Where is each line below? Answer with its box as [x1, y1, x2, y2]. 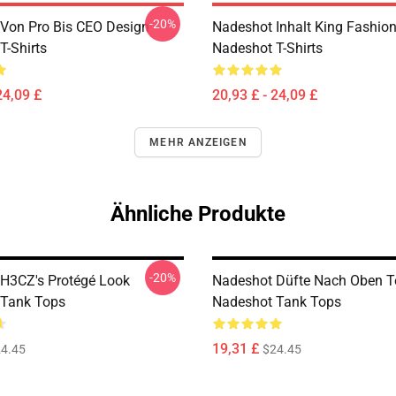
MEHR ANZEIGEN [149, 136, 247, 148]
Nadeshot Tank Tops [212, 293, 341, 310]
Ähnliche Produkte [110, 202, 286, 226]
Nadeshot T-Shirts [212, 40, 323, 57]
